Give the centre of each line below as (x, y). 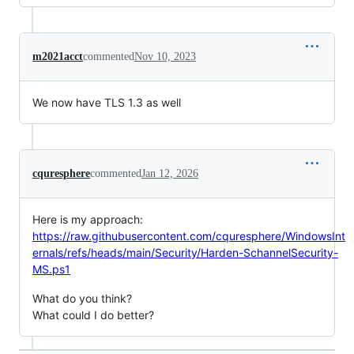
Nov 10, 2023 (165, 56)
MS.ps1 (51, 269)
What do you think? (82, 298)
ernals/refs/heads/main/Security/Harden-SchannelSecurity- (185, 252)
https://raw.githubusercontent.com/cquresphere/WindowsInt (189, 235)
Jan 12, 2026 (170, 173)
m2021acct (58, 56)
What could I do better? (93, 314)
